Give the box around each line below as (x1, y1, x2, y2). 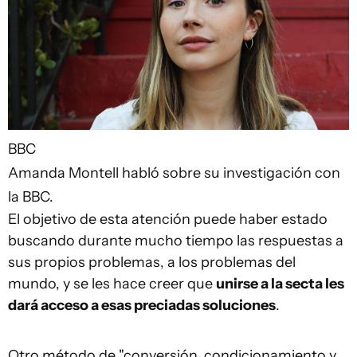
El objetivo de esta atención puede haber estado (8, 210, 328, 229)
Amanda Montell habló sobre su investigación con (8, 164, 340, 182)
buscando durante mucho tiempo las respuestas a (8, 232, 343, 250)
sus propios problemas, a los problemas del (8, 253, 296, 272)
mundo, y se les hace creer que (8, 275, 216, 293)
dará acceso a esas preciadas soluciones (8, 296, 276, 315)
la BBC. (8, 188, 53, 206)
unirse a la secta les (216, 275, 344, 293)
